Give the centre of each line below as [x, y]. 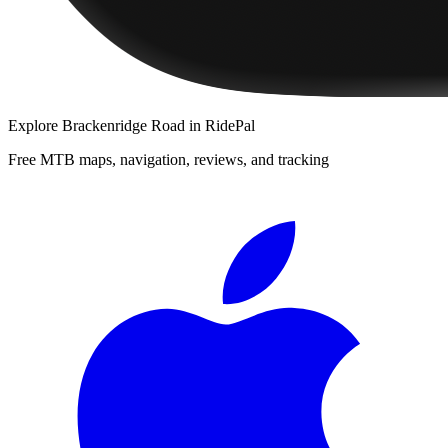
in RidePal [220, 125]
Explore [35, 125]
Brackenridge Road [123, 125]
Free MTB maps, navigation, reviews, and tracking [168, 159]
